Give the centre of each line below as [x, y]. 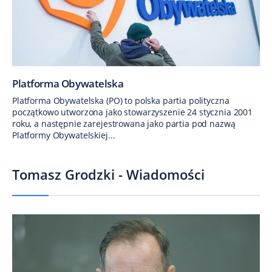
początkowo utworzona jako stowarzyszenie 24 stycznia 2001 [133, 112]
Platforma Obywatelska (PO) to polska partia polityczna [121, 101]
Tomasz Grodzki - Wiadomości [108, 175]
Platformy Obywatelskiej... [64, 135]
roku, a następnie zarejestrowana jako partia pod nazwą [124, 124]
